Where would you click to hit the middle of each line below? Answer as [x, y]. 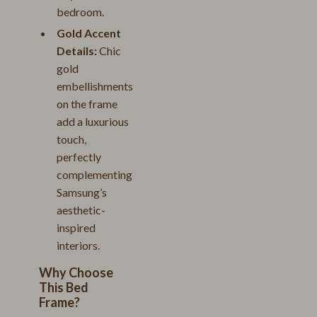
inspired [76, 227]
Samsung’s [82, 192]
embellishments [95, 86]
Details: [77, 51]
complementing [94, 174]
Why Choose [76, 272]
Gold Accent [89, 33]
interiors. [78, 245]
